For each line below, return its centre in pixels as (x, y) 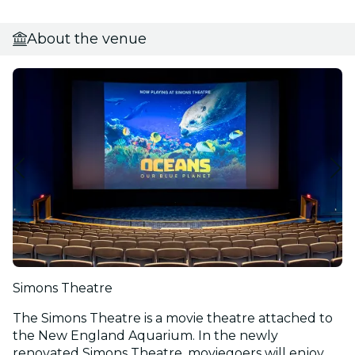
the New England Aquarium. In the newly (145, 336)
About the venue (87, 38)
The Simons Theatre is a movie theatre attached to (173, 319)
